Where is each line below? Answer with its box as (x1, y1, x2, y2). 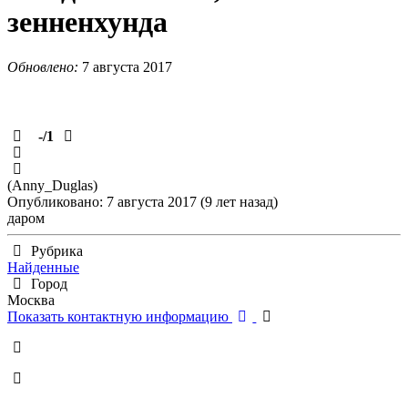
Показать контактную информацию (7, 308, 232, 324)
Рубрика (31, 242, 84, 259)
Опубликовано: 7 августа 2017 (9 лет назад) (7, 193, 278, 209)
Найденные (7, 259, 79, 275)
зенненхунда (7, 5, 168, 39)
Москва (7, 291, 55, 308)
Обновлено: (7, 58, 82, 75)
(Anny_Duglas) (7, 177, 97, 193)
